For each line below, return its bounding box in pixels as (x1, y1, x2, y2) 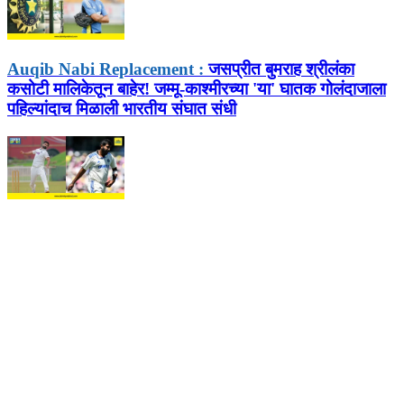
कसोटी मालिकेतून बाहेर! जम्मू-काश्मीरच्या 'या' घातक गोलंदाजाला (7, 79, 386, 99)
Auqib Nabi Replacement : (7, 60, 204, 79)
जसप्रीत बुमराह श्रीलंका (204, 60, 354, 79)
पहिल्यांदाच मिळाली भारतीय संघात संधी (7, 99, 236, 119)
